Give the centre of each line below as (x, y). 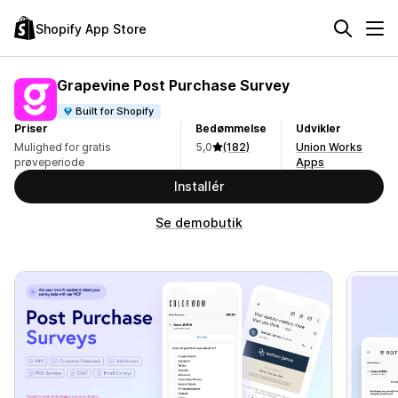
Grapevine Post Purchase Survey (173, 85)
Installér (199, 186)
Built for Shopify (115, 111)
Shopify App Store (91, 28)
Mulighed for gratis (63, 147)
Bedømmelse (231, 128)
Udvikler (319, 128)
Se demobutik (199, 223)
